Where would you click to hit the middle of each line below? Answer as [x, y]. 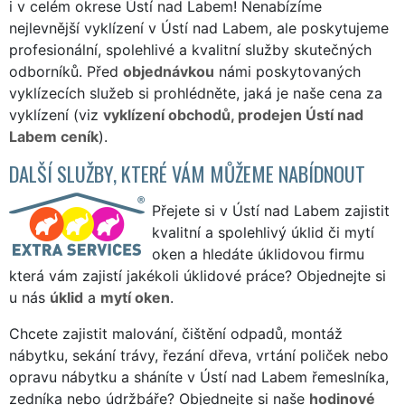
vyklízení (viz [56, 114]
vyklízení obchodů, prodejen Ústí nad [233, 114]
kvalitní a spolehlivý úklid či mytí [263, 232]
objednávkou [169, 71]
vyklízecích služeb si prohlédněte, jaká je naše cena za [196, 93]
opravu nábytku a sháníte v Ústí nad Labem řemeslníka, [199, 377]
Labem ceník [54, 136]
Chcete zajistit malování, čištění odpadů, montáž [176, 333]
